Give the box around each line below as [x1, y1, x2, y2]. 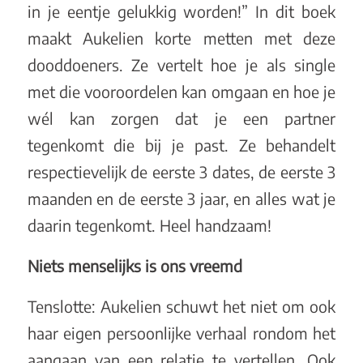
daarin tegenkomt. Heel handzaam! [27, 216, 271, 236]
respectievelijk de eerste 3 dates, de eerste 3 [27, 162, 336, 182]
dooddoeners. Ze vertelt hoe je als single [27, 55, 336, 75]
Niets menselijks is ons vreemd [27, 256, 242, 276]
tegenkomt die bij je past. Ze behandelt [27, 135, 336, 156]
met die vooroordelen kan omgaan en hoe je [27, 82, 336, 102]
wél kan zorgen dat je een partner [27, 109, 336, 129]
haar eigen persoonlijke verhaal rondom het [27, 322, 336, 343]
